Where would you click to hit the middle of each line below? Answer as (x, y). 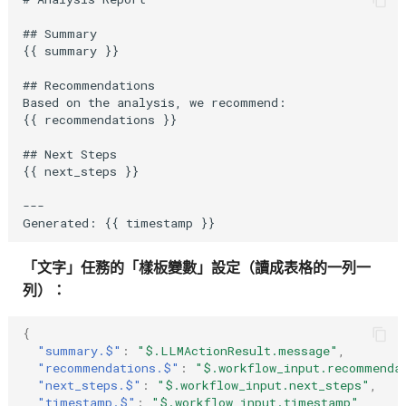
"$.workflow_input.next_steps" (263, 386)
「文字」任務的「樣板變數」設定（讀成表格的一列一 (196, 267)
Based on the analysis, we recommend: (154, 103)
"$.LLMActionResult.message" (237, 351)
